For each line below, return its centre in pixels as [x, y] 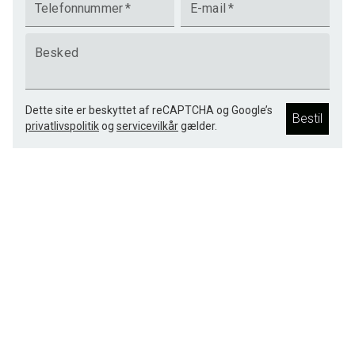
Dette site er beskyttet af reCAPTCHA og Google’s [149, 110]
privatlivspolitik [62, 126]
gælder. [199, 126]
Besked [57, 53]
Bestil [307, 118]
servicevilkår [147, 126]
